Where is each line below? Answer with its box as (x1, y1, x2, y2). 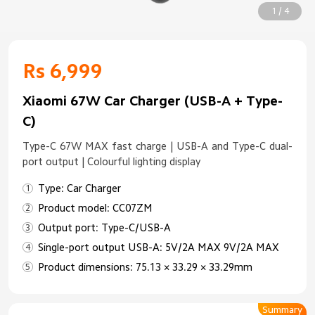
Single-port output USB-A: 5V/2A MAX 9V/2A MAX (38, 241, 280, 252)
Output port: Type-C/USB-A (38, 221, 172, 233)
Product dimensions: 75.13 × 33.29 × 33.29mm (38, 261, 253, 272)
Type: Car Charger (38, 182, 122, 193)
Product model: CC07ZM (38, 202, 153, 213)
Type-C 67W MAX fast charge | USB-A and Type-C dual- (22, 141, 292, 152)
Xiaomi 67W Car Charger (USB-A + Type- (22, 94, 283, 108)
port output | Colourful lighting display (22, 156, 201, 167)
